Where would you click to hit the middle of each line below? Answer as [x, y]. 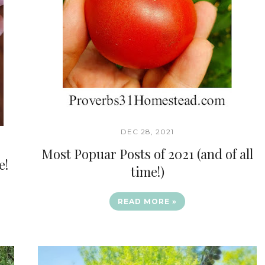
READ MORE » [147, 201]
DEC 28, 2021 [147, 132]
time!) [147, 172]
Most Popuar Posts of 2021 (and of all [147, 154]
